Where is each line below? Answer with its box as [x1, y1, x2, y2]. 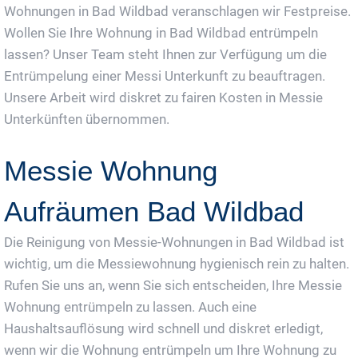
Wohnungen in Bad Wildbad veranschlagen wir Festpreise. [4, 3, 351, 20]
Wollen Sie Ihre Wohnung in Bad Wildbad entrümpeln [4, 25, 318, 42]
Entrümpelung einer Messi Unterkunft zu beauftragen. [4, 68, 325, 85]
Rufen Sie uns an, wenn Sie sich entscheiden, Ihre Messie [4, 277, 342, 294]
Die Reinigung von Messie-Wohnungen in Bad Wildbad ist [4, 234, 344, 251]
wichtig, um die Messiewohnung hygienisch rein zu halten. [4, 256, 349, 272]
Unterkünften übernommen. [4, 111, 169, 128]
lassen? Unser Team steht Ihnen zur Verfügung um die [4, 46, 327, 63]
